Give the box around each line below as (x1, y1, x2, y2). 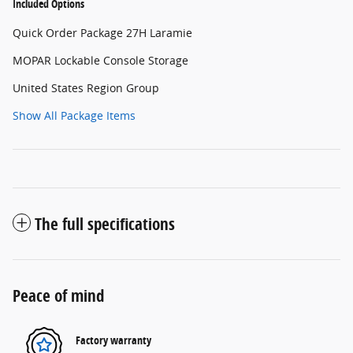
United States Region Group (13, 80, 159, 96)
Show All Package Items (13, 108, 136, 124)
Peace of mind (13, 284, 104, 307)
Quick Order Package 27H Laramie (13, 25, 192, 41)
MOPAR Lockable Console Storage (13, 53, 188, 69)
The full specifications (35, 213, 175, 236)
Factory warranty (76, 332, 151, 347)
